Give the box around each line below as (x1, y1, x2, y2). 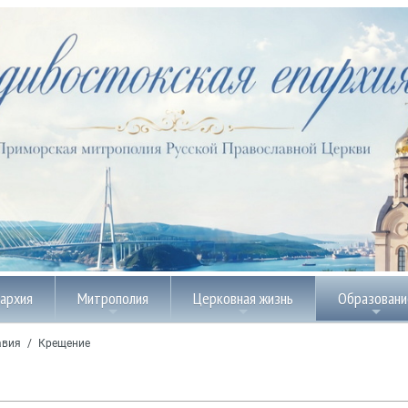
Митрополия (77, 287, 148, 309)
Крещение (38, 337, 90, 351)
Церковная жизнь (193, 287, 293, 309)
